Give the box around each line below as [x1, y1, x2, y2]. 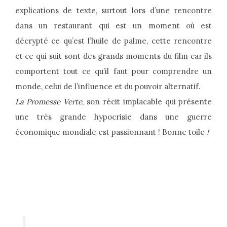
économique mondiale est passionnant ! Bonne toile [15, 127, 207, 137]
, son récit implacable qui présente [82, 97, 212, 107]
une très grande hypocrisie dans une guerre [15, 112, 212, 122]
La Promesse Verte [15, 97, 83, 107]
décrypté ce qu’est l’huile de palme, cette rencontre [15, 36, 212, 46]
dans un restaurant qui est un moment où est [15, 21, 212, 31]
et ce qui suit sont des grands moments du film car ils [15, 51, 212, 61]
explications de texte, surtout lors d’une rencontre [15, 6, 212, 16]
